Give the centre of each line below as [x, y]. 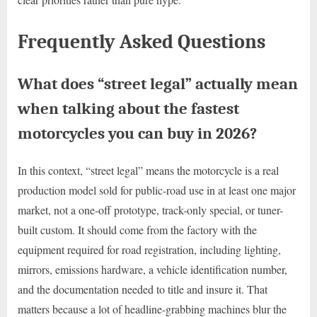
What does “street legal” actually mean [158, 83]
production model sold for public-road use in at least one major [157, 190]
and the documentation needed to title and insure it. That [143, 289]
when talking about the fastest [128, 108]
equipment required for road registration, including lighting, [149, 249]
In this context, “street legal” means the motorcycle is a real [148, 170]
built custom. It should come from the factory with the [137, 229]
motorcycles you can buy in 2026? [137, 133]
